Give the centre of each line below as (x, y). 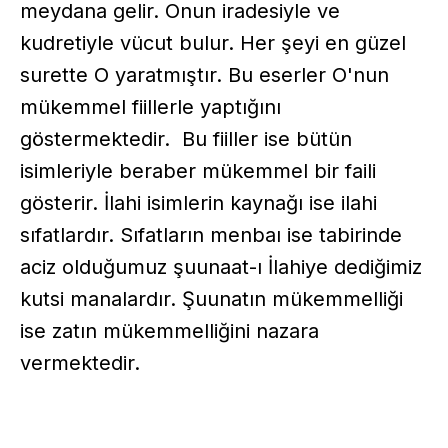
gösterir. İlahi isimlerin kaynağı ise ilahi (198, 202)
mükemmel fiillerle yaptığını (150, 106)
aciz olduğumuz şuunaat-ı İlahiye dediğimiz (221, 266)
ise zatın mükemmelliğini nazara (169, 330)
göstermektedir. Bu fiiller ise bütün (186, 138)
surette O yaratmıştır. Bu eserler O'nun (204, 74)
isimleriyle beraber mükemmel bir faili (198, 170)
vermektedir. (80, 362)
